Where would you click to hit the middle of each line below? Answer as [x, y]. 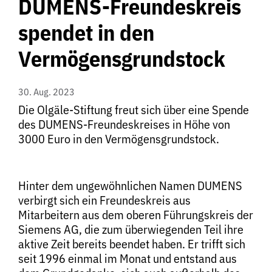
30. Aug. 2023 [46, 92]
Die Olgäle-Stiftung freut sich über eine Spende [134, 110]
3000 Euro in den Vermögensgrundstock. [119, 139]
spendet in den [86, 32]
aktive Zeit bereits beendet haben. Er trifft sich [132, 243]
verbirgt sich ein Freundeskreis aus [104, 200]
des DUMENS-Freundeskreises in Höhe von [124, 124]
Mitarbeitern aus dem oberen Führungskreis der [136, 214]
